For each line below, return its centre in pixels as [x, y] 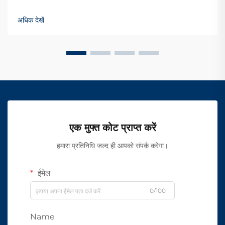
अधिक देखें [31, 20]
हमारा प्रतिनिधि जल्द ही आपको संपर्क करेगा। [113, 146]
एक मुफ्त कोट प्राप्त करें [113, 128]
